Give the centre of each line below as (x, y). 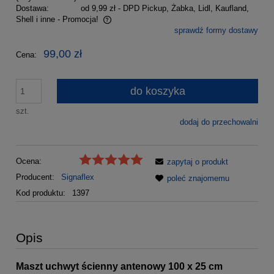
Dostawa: (32, 9)
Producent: (36, 177)
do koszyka (157, 91)
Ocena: (29, 161)
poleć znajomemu (198, 178)
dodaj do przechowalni (219, 122)
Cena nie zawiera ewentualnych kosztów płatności (117, 32)
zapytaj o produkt (198, 161)
